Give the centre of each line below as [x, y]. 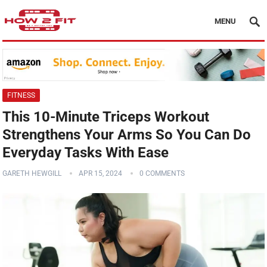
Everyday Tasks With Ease [86, 153]
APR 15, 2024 [101, 174]
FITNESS [21, 96]
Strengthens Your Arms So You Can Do [127, 135]
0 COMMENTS [162, 174]
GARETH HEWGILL [32, 174]
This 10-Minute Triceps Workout [106, 117]
